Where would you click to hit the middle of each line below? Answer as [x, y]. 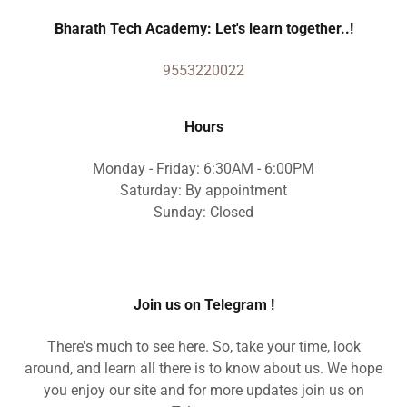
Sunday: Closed [203, 212]
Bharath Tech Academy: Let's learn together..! [203, 29]
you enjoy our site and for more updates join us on [203, 390]
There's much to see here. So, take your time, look [203, 347]
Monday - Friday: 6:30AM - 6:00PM [203, 169]
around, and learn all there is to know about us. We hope [203, 368]
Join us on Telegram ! [203, 305]
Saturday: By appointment [203, 190]
